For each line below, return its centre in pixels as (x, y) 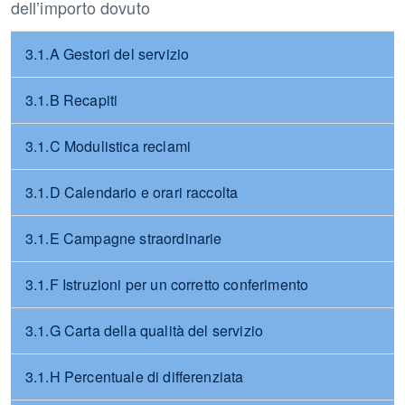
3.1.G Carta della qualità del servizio (145, 330)
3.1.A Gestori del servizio (108, 54)
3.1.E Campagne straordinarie (124, 238)
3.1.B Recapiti (72, 100)
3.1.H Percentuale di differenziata (135, 377)
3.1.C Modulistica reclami (108, 146)
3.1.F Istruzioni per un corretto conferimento (167, 284)
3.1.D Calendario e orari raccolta (132, 192)
